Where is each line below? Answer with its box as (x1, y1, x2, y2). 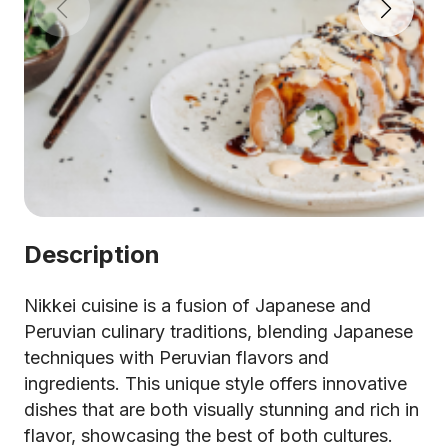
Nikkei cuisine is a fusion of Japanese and (24, 295, 371, 316)
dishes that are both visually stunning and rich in (24, 399, 419, 420)
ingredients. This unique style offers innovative (24, 373, 407, 394)
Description (24, 240, 160, 269)
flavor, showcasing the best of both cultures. (24, 425, 393, 446)
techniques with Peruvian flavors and (24, 347, 329, 368)
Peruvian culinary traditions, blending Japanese (24, 321, 413, 342)
